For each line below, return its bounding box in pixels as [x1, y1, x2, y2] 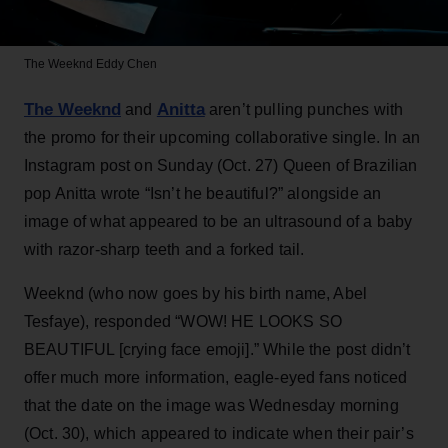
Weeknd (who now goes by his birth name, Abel [24, 284, 368, 302]
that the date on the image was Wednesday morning [24, 396, 399, 414]
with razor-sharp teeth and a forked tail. [24, 240, 305, 258]
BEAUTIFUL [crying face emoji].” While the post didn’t [24, 340, 411, 358]
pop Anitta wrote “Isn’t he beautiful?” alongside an [24, 184, 382, 202]
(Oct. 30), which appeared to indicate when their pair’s [24, 424, 414, 442]
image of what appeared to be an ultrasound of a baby [24, 212, 413, 230]
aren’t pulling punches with [204, 100, 404, 118]
